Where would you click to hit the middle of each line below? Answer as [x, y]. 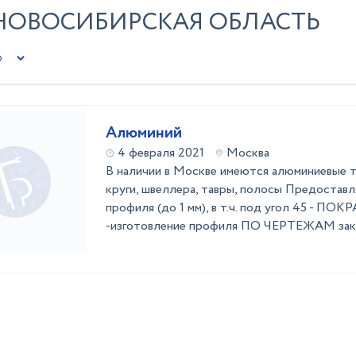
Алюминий [144, 133]
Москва [248, 153]
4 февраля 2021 [161, 153]
